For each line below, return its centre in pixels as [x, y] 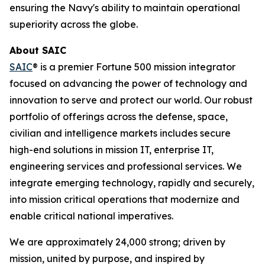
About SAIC [39, 50]
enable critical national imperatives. [91, 216]
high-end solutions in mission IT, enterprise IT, [112, 150]
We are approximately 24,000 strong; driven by [117, 242]
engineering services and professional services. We [126, 166]
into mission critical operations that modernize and [125, 199]
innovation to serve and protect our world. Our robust [131, 100]
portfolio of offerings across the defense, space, [119, 117]
